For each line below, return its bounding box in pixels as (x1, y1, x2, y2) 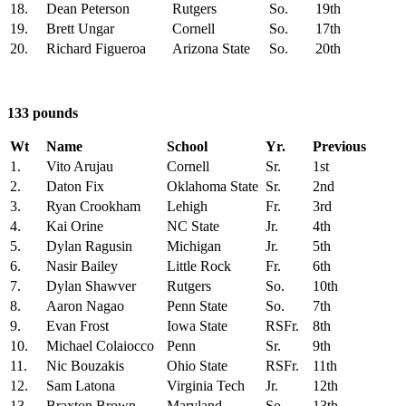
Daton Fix (46, 179, 104, 195)
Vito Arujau (46, 159, 113, 175)
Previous (313, 139, 366, 155)
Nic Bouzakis (46, 358, 124, 374)
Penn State (167, 298, 227, 314)
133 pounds (7, 105, 85, 121)
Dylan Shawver (46, 278, 136, 295)
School (167, 139, 208, 155)
